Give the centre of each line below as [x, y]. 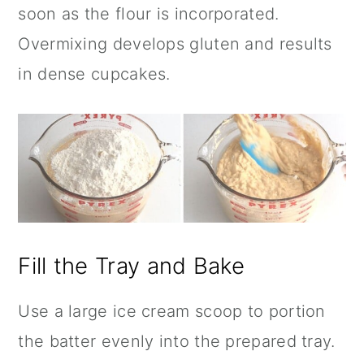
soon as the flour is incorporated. [149, 14]
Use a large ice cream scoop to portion [172, 312]
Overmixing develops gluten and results [175, 44]
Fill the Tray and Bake [131, 266]
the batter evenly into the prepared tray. [177, 342]
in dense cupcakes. [94, 74]
